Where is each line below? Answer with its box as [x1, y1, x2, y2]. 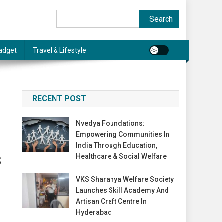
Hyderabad [75, 208, 112, 216]
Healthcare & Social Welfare [75, 152, 166, 160]
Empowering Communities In [75, 130, 169, 138]
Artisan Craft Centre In [75, 197, 147, 205]
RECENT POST [32, 94, 87, 103]
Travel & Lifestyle [33, 46, 86, 54]
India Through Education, [75, 141, 157, 149]
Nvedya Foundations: [75, 119, 145, 127]
